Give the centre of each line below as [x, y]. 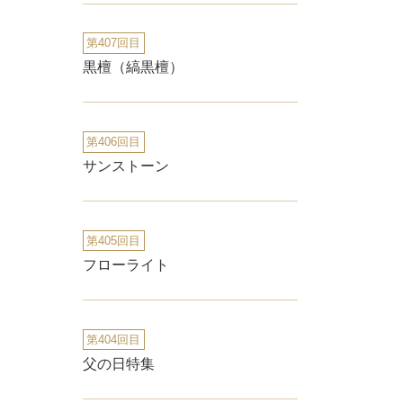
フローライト [126, 265]
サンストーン [126, 166]
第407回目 [114, 43]
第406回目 [114, 142]
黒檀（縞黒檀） [133, 67]
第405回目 [114, 241]
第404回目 [114, 339]
